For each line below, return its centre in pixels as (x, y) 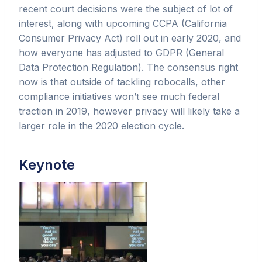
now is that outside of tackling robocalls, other (122, 82)
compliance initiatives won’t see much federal (119, 96)
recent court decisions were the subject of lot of (126, 8)
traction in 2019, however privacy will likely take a (129, 111)
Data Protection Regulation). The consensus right (128, 67)
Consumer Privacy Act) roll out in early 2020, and (130, 38)
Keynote (47, 164)
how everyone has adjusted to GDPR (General (121, 52)
